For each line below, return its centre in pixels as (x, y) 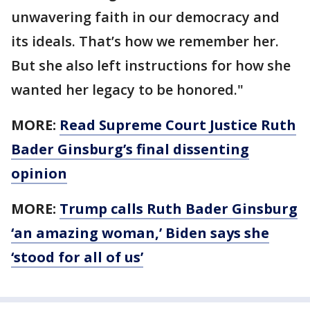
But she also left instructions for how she (151, 65)
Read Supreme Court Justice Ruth (178, 125)
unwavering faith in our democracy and (145, 17)
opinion (39, 173)
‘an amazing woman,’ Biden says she (140, 233)
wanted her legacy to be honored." (127, 90)
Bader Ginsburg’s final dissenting (130, 149)
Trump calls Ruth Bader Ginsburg (179, 209)
